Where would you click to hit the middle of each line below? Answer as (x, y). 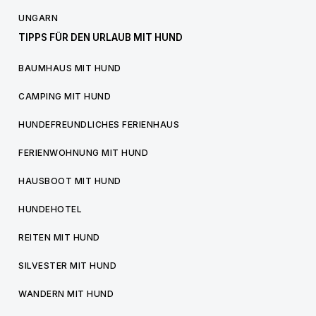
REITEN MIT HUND (59, 237)
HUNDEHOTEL (50, 209)
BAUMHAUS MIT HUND (70, 68)
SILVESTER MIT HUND (67, 266)
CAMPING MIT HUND (65, 96)
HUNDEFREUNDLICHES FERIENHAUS (99, 124)
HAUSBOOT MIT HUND (70, 181)
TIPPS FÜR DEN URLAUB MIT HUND (101, 37)
